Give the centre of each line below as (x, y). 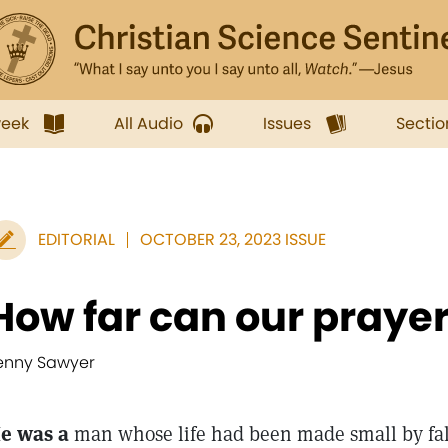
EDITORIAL (76, 239)
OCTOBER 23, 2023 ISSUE (233, 239)
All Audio (148, 123)
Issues (287, 123)
